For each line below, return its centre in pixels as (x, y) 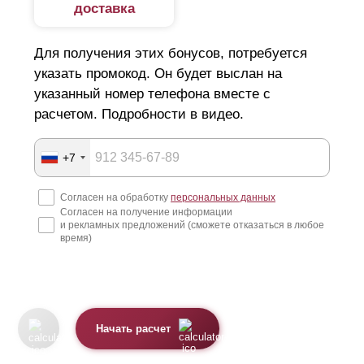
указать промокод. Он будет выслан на (158, 74)
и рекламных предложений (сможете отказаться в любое (192, 225)
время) (76, 238)
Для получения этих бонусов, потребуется (171, 54)
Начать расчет (134, 329)
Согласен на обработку (115, 198)
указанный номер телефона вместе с (152, 94)
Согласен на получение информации (146, 212)
